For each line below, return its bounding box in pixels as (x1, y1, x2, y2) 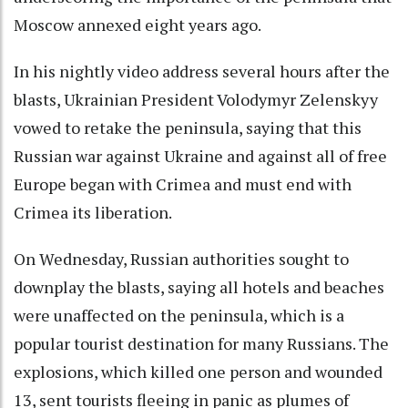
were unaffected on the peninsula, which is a (14, 303, 344, 326)
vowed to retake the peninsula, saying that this (14, 116, 362, 138)
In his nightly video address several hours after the (14, 59, 390, 82)
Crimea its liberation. (14, 200, 172, 223)
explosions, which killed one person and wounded (14, 360, 382, 382)
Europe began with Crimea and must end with (14, 172, 352, 195)
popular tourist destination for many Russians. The (14, 331, 389, 354)
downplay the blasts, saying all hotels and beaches (14, 275, 384, 298)
